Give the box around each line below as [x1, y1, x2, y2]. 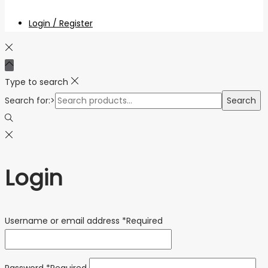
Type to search [5, 75, 68, 88]
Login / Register [29, 17, 93, 29]
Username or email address [5, 214, 122, 227]
